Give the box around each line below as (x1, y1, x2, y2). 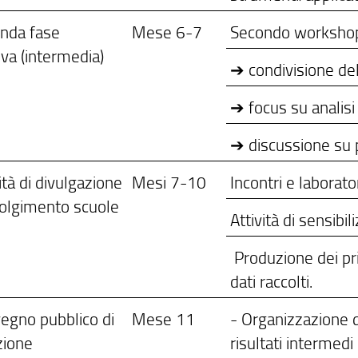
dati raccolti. (230, 269, 313, 293)
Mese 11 (132, 307, 196, 331)
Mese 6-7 (132, 20, 203, 44)
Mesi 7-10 (132, 170, 207, 194)
